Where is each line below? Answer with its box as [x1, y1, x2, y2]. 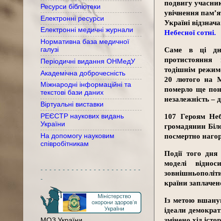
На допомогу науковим [40, 132, 114, 140]
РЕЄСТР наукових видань [40, 112, 124, 120]
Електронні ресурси [40, 14, 104, 22]
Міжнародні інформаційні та [40, 81, 131, 89]
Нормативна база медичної [40, 38, 129, 46]
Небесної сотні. [164, 29, 216, 37]
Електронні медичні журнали [40, 26, 133, 34]
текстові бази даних [40, 89, 104, 97]
